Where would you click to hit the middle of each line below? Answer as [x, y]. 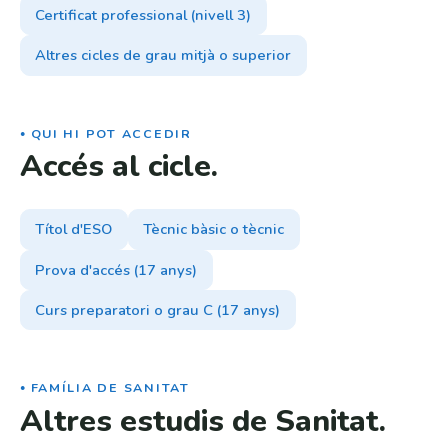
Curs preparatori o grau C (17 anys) [158, 310]
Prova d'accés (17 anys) [116, 269]
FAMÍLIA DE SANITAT [110, 388]
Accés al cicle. [119, 166]
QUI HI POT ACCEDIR [111, 133]
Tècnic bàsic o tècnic [214, 229]
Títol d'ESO [74, 229]
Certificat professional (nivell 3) [143, 15]
